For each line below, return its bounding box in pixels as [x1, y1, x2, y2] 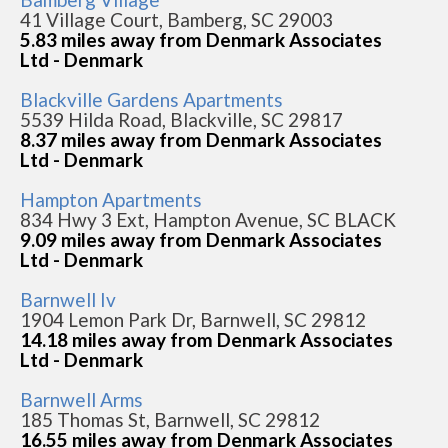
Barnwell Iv [20, 288, 116, 312]
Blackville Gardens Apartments [20, 88, 283, 112]
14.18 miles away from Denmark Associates [20, 328, 393, 352]
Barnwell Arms [20, 388, 143, 412]
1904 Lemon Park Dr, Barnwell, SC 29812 [20, 308, 366, 332]
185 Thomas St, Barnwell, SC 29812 [20, 408, 320, 432]
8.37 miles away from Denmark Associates [20, 128, 382, 152]
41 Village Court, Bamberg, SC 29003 [20, 8, 333, 32]
